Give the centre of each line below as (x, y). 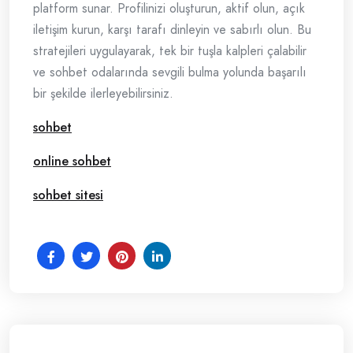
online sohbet (72, 162)
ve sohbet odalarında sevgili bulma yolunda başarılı (170, 72)
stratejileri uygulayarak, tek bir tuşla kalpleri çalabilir (170, 51)
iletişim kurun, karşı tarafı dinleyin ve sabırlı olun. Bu (172, 30)
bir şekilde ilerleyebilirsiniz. (103, 94)
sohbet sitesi (68, 195)
